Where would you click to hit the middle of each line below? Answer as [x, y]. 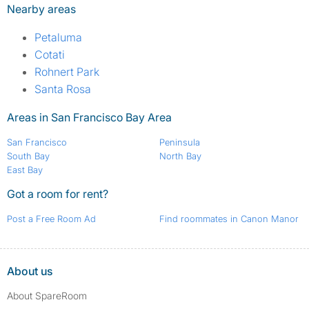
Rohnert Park [67, 72]
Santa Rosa [63, 89]
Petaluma [58, 38]
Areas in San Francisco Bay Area [89, 118]
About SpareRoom [47, 296]
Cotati [50, 55]
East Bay [25, 170]
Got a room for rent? [58, 194]
